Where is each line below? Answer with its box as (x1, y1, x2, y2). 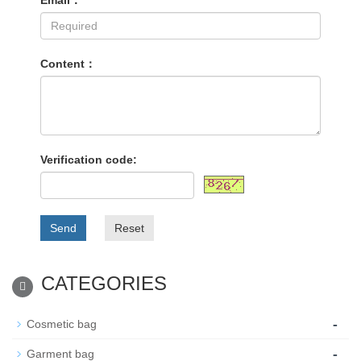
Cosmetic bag (27, 317, 97, 330)
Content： (40, 57, 96, 70)
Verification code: (40, 153, 137, 166)
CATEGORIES (41, 272, 167, 294)
